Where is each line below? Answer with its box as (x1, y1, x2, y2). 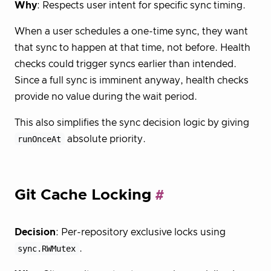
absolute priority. (64, 134, 146, 144)
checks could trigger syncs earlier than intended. (15, 59, 237, 69)
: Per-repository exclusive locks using (56, 227, 226, 238)
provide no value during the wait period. (15, 91, 197, 102)
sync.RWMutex (18, 244, 76, 254)
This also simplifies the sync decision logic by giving (15, 117, 249, 128)
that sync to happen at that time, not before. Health (15, 42, 250, 53)
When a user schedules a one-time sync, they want (15, 26, 248, 36)
